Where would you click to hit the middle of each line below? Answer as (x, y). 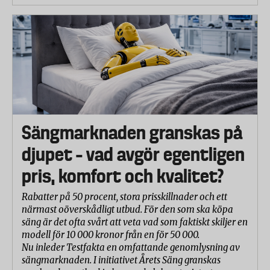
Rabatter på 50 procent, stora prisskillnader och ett (124, 196)
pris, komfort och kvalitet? (123, 176)
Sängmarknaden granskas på (132, 132)
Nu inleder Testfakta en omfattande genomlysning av (131, 247)
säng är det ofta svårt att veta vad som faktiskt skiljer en (135, 222)
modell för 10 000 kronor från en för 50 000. (111, 234)
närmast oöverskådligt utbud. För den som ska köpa (127, 209)
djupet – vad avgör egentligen (133, 154)
